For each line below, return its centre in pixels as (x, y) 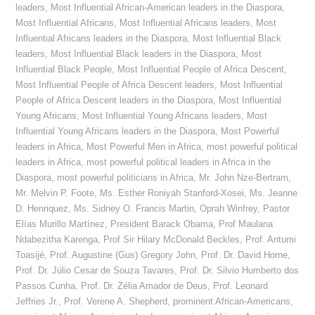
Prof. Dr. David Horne (245, 255)
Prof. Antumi (271, 240)
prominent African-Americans (232, 302)
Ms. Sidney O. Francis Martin (134, 209)
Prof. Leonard (241, 286)
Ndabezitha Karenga (57, 240)
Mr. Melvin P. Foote (55, 193)
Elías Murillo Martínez (60, 224)
